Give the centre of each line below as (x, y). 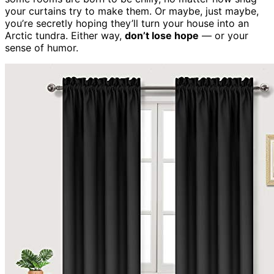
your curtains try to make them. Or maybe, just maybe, (132, 11)
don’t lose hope (162, 35)
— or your (224, 35)
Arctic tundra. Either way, (65, 35)
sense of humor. (42, 47)
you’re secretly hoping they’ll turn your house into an (127, 23)
